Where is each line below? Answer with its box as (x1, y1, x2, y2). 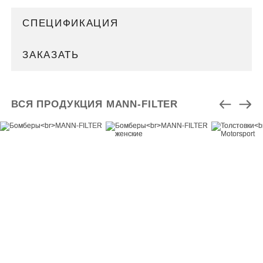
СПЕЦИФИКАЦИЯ (22, 17, 119, 29)
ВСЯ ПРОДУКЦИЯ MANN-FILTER (11, 98, 178, 110)
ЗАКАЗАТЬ (22, 49, 79, 60)
